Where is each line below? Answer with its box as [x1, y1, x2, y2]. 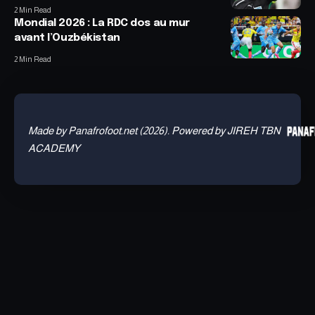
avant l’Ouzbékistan [14, 32, 120, 44]
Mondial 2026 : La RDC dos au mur [14, 18, 190, 30]
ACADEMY [28, 142, 80, 155]
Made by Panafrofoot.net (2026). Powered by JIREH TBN [28, 124, 281, 137]
